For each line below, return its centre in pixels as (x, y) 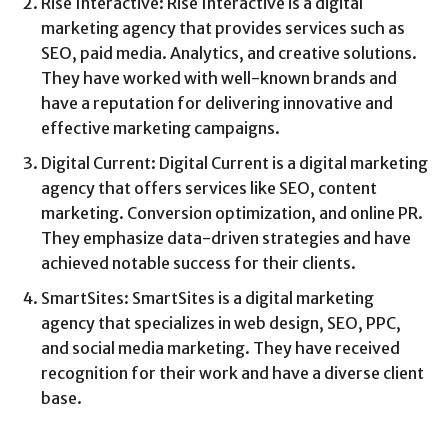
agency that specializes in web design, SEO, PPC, (221, 323)
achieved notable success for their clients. (198, 263)
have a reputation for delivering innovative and (217, 103)
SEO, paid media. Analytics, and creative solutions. (229, 53)
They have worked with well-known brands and (219, 78)
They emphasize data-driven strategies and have (226, 238)
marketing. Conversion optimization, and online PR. (232, 213)
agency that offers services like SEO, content (209, 188)
